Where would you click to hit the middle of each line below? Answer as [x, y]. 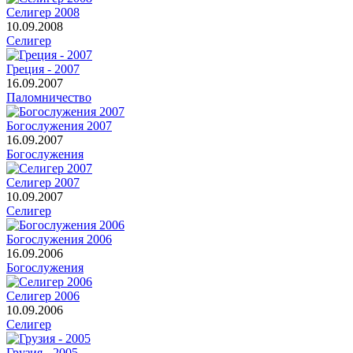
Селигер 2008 [43, 12]
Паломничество [49, 97]
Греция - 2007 [43, 69]
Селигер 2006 [43, 295]
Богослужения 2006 [59, 239]
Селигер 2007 [43, 182]
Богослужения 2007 [59, 125]
